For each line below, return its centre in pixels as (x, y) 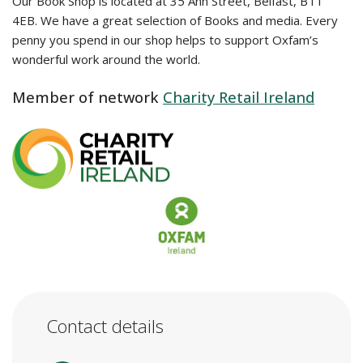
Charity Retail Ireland (239, 97)
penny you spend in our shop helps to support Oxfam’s (165, 40)
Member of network (85, 97)
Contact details (105, 327)
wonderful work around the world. (106, 59)
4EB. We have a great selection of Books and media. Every (175, 20)
